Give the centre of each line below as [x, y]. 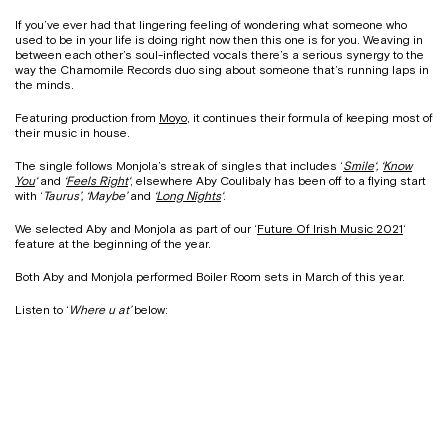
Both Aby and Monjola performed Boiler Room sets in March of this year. [210, 277]
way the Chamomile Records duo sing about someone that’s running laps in [222, 70]
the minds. [44, 85]
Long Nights [188, 196]
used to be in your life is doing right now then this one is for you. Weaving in [219, 40]
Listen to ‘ [42, 310]
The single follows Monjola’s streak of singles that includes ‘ [179, 166]
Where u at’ [101, 310]
